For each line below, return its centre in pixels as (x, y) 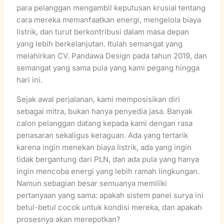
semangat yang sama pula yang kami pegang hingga (108, 67)
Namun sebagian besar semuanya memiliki (92, 183)
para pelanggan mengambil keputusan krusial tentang (111, 7)
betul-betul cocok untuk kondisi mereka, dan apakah (109, 207)
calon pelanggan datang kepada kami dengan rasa (105, 123)
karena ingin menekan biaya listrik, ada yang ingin (104, 147)
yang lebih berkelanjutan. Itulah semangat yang (100, 43)
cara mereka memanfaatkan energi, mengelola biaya (109, 19)
